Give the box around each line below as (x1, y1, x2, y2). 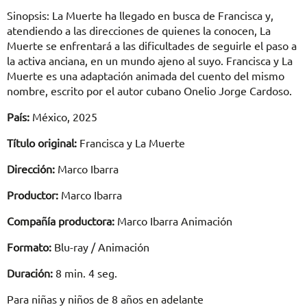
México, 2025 (29, 110, 97, 124)
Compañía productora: (7, 214, 114, 228)
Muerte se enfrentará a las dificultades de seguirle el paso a (7, 38, 297, 53)
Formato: (7, 240, 51, 254)
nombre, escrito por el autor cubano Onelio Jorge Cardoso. (7, 84, 292, 98)
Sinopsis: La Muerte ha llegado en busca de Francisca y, (7, 8, 273, 23)
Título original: (7, 136, 77, 150)
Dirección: (7, 162, 55, 176)
